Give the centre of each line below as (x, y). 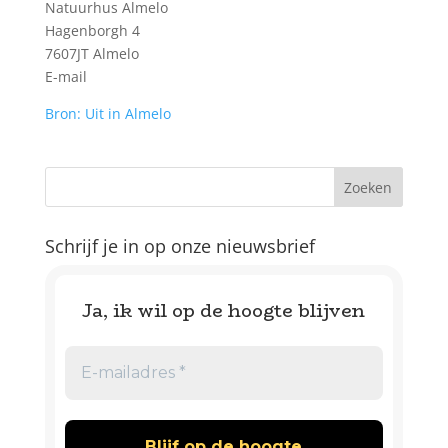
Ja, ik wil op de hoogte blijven (224, 310)
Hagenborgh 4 (92, 30)
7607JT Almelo (91, 53)
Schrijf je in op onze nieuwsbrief (179, 246)
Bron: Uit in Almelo (107, 113)
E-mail (65, 76)
